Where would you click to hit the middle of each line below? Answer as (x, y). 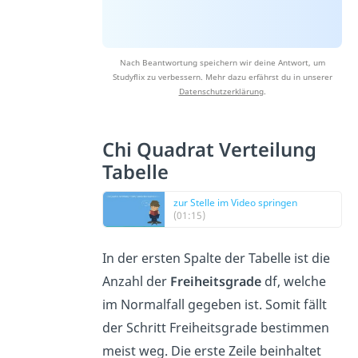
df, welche (294, 282)
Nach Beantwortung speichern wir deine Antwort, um (222, 63)
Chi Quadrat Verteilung (210, 150)
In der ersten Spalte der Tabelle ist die (217, 259)
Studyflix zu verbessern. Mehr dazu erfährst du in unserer (222, 77)
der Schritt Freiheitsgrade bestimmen (216, 328)
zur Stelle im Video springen (236, 203)
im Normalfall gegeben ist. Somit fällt (215, 305)
